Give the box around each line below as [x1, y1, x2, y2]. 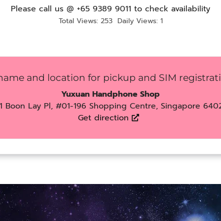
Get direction [78, 112, 132, 124]
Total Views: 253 [58, 15, 112, 26]
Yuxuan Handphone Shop [61, 88, 160, 100]
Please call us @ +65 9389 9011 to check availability [11, 3, 210, 15]
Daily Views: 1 [117, 15, 163, 26]
